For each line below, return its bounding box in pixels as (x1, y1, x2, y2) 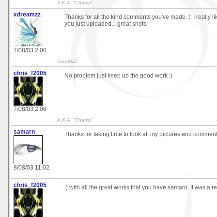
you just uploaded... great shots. (64, 20, 148, 28)
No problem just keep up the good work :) (64, 72, 172, 79)
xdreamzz (14, 11, 41, 18)
